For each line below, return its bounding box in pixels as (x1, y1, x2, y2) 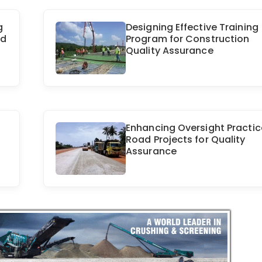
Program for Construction (126, 32, 250, 46)
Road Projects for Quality (126, 133, 246, 147)
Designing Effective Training (126, 20, 258, 35)
